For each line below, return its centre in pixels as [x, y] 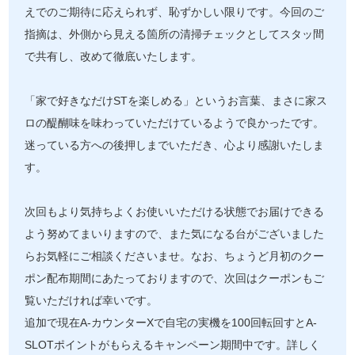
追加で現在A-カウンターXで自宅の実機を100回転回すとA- [171, 323]
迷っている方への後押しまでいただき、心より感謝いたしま [175, 145]
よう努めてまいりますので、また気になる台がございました [175, 234]
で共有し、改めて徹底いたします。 [114, 57]
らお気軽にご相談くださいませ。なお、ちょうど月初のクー [175, 256]
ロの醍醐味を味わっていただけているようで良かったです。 [175, 123]
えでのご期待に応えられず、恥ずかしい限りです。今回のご [175, 12]
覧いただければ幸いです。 [92, 301]
